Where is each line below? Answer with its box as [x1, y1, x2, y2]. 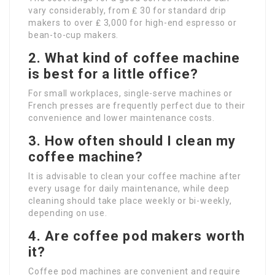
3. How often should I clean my [28, 133, 236, 149]
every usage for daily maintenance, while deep [28, 184, 230, 194]
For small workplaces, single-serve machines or [28, 88, 233, 99]
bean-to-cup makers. [28, 30, 119, 41]
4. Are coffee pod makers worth [28, 228, 246, 244]
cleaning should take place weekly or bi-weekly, [28, 196, 232, 206]
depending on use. [28, 208, 107, 219]
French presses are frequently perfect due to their [28, 101, 246, 111]
